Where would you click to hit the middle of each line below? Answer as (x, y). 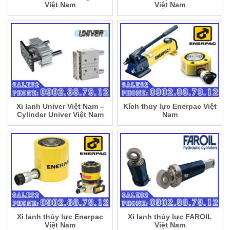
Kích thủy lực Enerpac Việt (170, 107)
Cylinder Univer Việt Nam (60, 115)
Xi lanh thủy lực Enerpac (60, 216)
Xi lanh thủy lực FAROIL (170, 216)
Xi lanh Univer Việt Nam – (60, 107)
